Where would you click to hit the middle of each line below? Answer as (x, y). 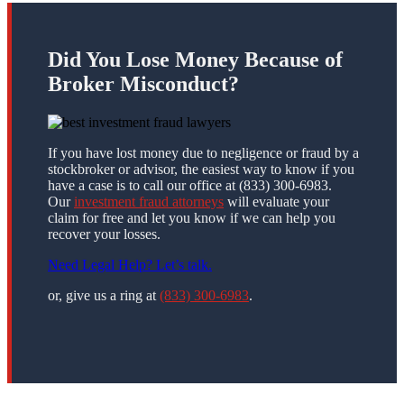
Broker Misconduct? (143, 83)
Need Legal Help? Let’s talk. (130, 264)
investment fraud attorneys (149, 201)
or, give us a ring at (104, 295)
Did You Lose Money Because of (195, 59)
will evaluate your (276, 201)
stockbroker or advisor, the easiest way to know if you (201, 169)
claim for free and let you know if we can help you (192, 217)
